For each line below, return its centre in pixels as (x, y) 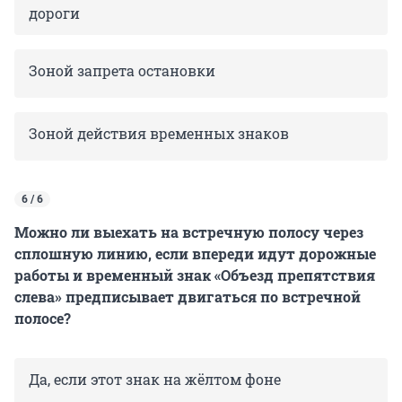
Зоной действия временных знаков (159, 133)
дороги (54, 13)
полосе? (43, 318)
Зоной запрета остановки (122, 70)
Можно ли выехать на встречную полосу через (189, 232)
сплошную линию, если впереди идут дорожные (195, 253)
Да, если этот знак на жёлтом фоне (155, 379)
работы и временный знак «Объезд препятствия (195, 275)
